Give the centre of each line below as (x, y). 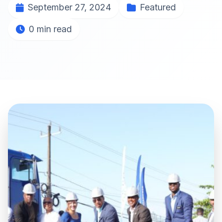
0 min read (50, 29)
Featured (158, 7)
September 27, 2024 (69, 7)
